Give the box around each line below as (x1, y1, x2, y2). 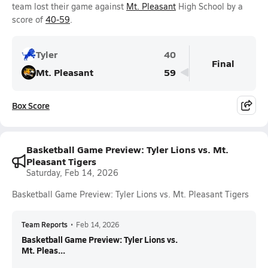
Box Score (12, 99, 50, 111)
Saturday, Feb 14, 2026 (26, 167, 118, 178)
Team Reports (22, 220, 68, 229)
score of (12, 14, 45, 25)
